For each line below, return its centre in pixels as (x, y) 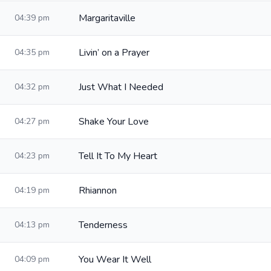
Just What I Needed (121, 87)
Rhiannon (98, 191)
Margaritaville (107, 18)
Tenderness (103, 225)
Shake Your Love (114, 122)
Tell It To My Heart (118, 156)
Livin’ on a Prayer (114, 53)
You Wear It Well (115, 260)
